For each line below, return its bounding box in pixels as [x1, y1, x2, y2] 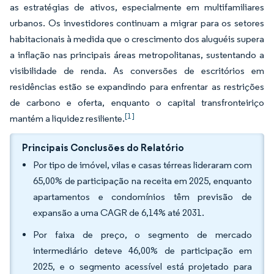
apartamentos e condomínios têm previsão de [33, 191, 252, 202]
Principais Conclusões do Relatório [22, 141, 184, 154]
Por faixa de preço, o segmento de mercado [33, 229, 252, 240]
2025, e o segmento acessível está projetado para [33, 261, 252, 272]
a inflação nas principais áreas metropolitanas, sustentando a [10, 49, 264, 61]
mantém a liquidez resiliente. [10, 113, 125, 124]
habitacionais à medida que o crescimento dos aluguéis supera [10, 33, 264, 45]
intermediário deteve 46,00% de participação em [33, 245, 252, 256]
